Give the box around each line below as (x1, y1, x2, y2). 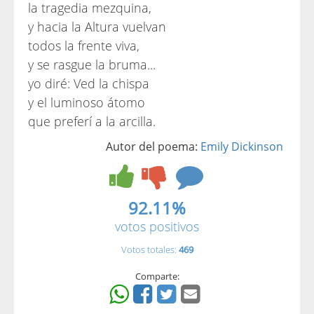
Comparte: (135, 270, 179, 282)
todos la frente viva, (28, 37, 139, 54)
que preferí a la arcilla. (28, 113, 156, 130)
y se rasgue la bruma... (28, 56, 156, 73)
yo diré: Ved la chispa (28, 75, 149, 92)
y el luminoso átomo (28, 94, 145, 111)
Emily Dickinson (200, 139, 283, 154)
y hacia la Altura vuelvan (28, 18, 166, 35)
